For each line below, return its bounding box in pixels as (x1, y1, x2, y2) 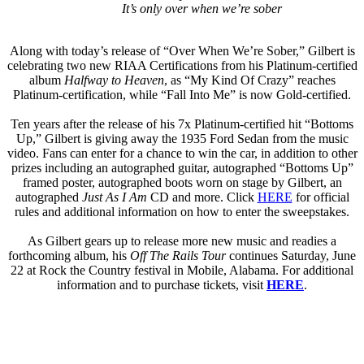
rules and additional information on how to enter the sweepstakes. (15, 204, 349, 219)
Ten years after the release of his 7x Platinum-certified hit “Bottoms (11, 116, 353, 131)
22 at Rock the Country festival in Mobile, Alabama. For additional (11, 262, 353, 277)
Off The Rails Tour (130, 248, 229, 262)
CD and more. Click (149, 189, 258, 204)
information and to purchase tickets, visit (57, 277, 266, 292)
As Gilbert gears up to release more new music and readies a (28, 233, 336, 248)
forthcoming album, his (8, 248, 130, 262)
